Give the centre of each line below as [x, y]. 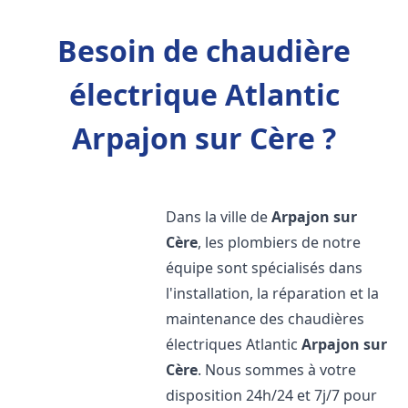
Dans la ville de [219, 217]
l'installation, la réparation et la [273, 293]
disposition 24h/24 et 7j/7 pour [272, 395]
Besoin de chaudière [204, 51]
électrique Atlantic [204, 94]
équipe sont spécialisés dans [265, 268]
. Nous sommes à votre [277, 370]
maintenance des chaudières [265, 319]
